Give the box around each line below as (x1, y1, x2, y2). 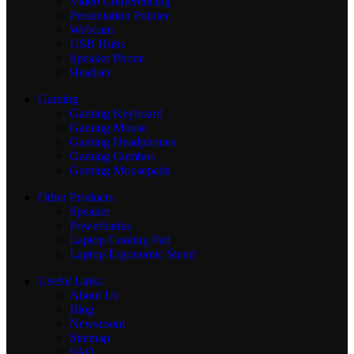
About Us (70, 288, 119, 303)
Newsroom (70, 317, 125, 331)
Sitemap (70, 331, 110, 345)
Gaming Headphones (70, 135, 175, 149)
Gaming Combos (70, 149, 155, 164)
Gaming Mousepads (70, 164, 170, 178)
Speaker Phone (70, 51, 145, 66)
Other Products (38, 190, 113, 205)
